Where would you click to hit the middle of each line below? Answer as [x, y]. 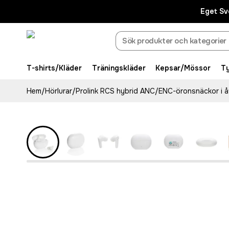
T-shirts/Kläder [54, 68]
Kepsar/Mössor [183, 68]
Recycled [52, 105]
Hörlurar [59, 91]
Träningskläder [119, 68]
